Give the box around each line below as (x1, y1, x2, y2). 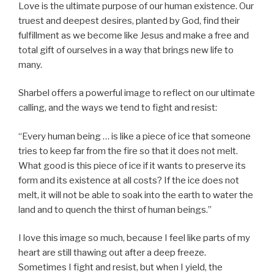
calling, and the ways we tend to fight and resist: (18, 102, 217, 113)
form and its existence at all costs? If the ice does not (18, 174, 239, 186)
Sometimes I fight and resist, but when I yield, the (18, 262, 223, 273)
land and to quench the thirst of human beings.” (18, 204, 212, 215)
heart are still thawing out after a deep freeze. (18, 247, 206, 258)
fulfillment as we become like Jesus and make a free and (18, 29, 249, 41)
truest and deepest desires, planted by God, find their (18, 15, 240, 26)
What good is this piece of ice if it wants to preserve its (18, 160, 246, 171)
